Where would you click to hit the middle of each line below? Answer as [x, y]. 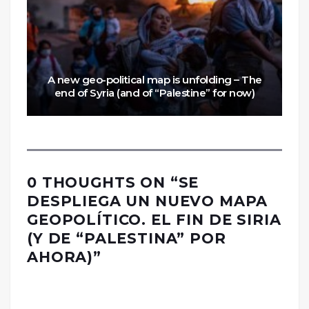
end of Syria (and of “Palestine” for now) [154, 92]
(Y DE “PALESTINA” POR [127, 238]
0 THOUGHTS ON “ [103, 182]
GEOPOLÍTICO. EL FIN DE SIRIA [154, 219]
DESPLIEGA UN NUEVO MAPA [148, 201]
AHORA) [60, 257]
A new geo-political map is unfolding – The [154, 79]
